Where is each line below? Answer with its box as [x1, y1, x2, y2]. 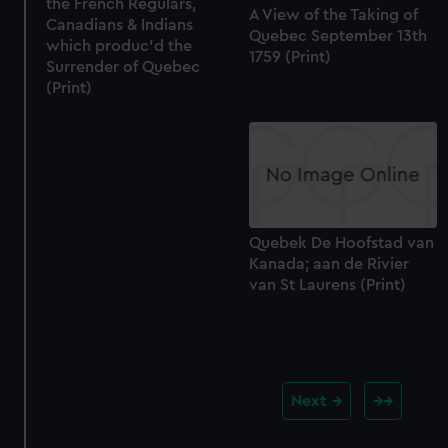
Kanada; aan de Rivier [248, 256, 409, 273]
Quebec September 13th [248, 27, 427, 44]
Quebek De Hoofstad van [248, 235, 434, 252]
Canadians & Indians [46, 17, 194, 34]
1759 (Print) [248, 48, 331, 65]
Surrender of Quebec [46, 59, 201, 76]
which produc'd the [46, 38, 193, 55]
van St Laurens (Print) [248, 277, 406, 294]
